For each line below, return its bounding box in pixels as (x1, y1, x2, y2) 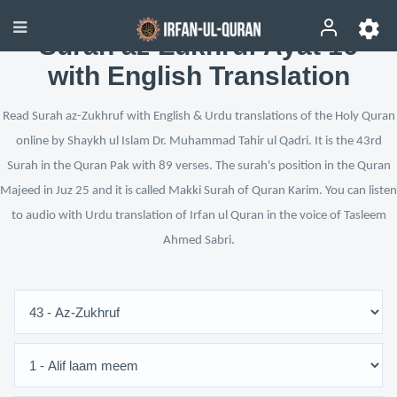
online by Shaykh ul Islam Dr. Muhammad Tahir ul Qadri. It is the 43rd (15, 135, 382, 148)
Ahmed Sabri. (162, 234, 235, 247)
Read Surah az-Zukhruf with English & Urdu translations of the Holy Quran (2, 110, 395, 123)
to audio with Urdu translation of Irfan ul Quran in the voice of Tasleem (11, 209, 386, 222)
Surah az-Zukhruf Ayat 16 (39, 31, 358, 60)
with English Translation (47, 61, 350, 90)
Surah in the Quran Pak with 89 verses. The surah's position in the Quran (6, 160, 391, 173)
